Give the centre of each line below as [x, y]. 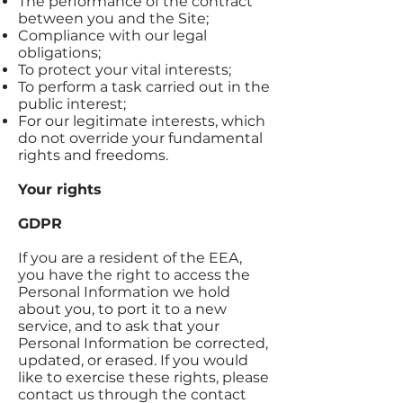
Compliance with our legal [112, 36]
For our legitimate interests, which [142, 121]
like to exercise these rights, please [143, 377]
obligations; [59, 53]
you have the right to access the [134, 275]
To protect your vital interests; [125, 70]
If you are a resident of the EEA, [130, 258]
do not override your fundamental [140, 138]
